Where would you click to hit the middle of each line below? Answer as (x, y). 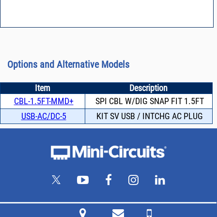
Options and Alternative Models (68, 65)
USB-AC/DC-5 (44, 116)
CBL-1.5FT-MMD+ (44, 101)
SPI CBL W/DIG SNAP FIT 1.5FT (150, 101)
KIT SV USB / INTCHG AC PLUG (150, 116)
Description (149, 88)
